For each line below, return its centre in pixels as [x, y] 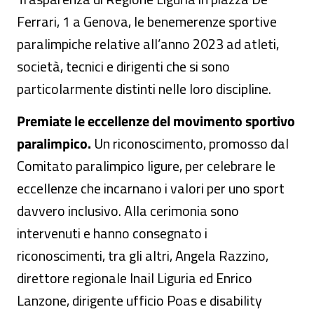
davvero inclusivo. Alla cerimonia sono [128, 211]
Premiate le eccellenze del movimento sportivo [156, 121]
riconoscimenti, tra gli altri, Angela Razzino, [143, 255]
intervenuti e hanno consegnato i [112, 233]
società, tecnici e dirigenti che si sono [123, 66]
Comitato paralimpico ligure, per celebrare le [146, 166]
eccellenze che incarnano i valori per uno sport [151, 188]
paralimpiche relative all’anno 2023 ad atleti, [148, 44]
